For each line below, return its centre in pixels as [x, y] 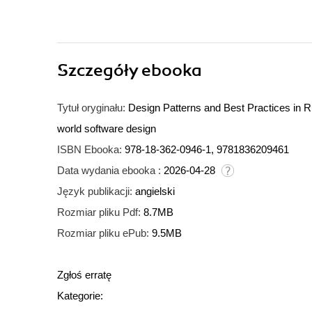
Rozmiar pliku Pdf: [99, 212]
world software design [107, 129]
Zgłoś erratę [84, 275]
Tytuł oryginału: [91, 108]
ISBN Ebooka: [89, 150]
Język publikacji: [95, 192]
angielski [155, 192]
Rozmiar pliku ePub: [103, 233]
